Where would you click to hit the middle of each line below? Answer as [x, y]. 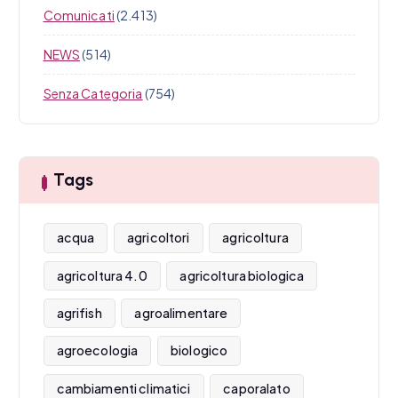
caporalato [257, 388]
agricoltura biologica [242, 275]
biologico [199, 350]
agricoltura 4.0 [102, 275]
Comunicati [79, 16]
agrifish [79, 313]
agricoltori [159, 238]
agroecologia [97, 350]
